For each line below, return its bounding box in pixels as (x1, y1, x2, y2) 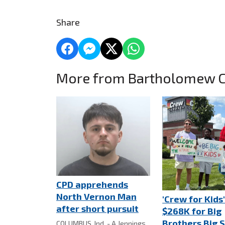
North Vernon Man (56, 191, 137, 202)
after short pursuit (56, 203, 139, 214)
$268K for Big (162, 205, 222, 216)
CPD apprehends (56, 179, 128, 190)
